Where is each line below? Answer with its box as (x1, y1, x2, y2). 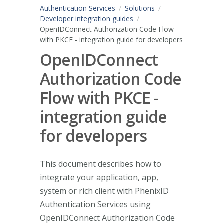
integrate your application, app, (40, 171, 158, 183)
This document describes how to (40, 158, 161, 169)
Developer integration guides (40, 14, 133, 23)
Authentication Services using (40, 198, 151, 210)
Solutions (125, 3, 155, 13)
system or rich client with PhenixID (40, 185, 169, 196)
